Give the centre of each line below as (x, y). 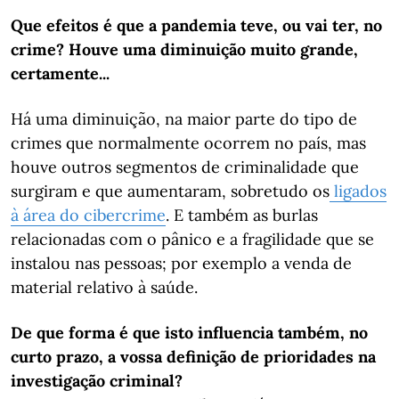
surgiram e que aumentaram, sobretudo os (170, 191)
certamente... (60, 73)
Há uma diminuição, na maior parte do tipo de (184, 119)
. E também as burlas (242, 215)
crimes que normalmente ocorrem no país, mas (188, 143)
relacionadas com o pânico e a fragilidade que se (192, 239)
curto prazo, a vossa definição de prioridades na (193, 357)
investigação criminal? (97, 381)
